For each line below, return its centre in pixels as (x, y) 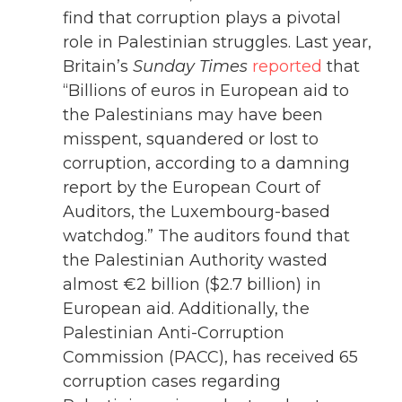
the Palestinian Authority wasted (195, 261)
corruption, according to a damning (206, 164)
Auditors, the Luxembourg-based (197, 212)
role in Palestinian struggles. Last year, (217, 43)
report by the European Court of (192, 188)
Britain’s (98, 67)
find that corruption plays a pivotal (202, 18)
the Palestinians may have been (193, 115)
